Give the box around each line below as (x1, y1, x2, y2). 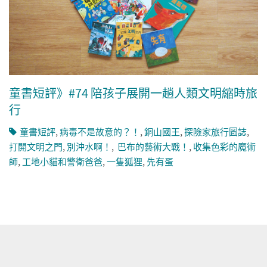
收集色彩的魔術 (193, 140, 256, 153)
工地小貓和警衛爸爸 (22, 155, 103, 168)
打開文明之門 (9, 140, 63, 153)
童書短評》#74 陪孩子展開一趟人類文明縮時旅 (9, 84, 257, 102)
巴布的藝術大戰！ (116, 140, 189, 153)
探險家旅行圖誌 (184, 125, 247, 138)
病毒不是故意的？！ (60, 125, 140, 138)
